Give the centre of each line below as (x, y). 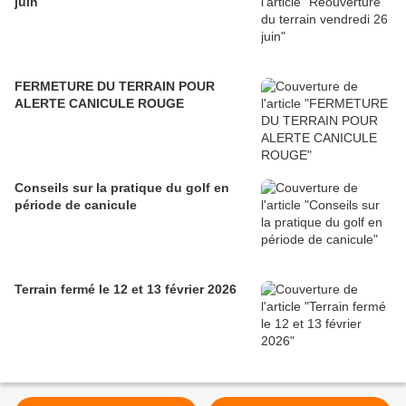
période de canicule (76, 205)
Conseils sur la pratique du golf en (122, 188)
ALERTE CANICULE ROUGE (99, 104)
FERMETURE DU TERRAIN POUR (115, 87)
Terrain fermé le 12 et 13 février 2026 (126, 290)
